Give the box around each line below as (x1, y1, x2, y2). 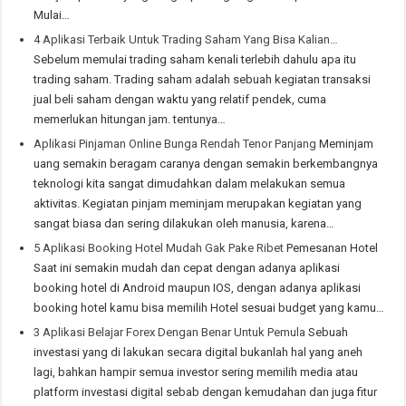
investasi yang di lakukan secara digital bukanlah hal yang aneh (34, 344, 363, 359)
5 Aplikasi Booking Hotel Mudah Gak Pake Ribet (34, 240, 285, 255)
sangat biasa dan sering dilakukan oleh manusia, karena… (34, 216, 335, 230)
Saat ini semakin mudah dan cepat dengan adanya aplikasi (34, 260, 341, 275)
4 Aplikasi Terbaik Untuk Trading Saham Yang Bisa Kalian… (34, 32, 339, 46)
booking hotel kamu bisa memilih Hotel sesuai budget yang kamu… (34, 300, 385, 314)
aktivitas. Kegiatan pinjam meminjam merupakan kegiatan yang (34, 196, 362, 210)
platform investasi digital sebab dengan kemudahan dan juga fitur (34, 384, 378, 399)
